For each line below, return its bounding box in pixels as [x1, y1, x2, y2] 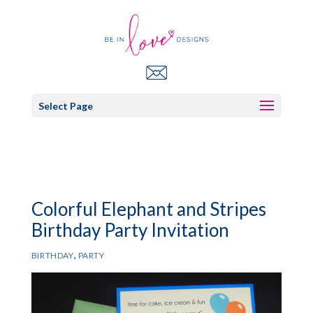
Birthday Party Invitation [31, 219, 229, 241]
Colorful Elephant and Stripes [31, 198, 266, 220]
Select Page [38, 99, 93, 112]
